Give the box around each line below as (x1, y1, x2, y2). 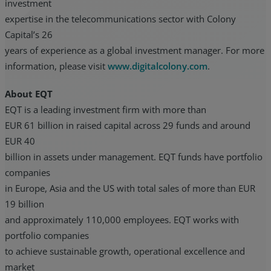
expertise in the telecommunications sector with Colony (5, 13, 236, 25)
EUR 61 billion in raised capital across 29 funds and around (5, 119, 250, 132)
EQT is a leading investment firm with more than (5, 103, 206, 116)
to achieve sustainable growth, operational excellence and (5, 245, 245, 258)
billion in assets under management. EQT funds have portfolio (5, 151, 263, 163)
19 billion (5, 198, 44, 211)
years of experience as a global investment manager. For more (5, 44, 264, 57)
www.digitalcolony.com (108, 60, 207, 73)
